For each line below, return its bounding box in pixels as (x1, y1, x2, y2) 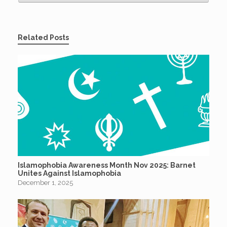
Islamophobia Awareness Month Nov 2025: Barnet (18, 161, 196, 169)
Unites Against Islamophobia (18, 169, 121, 177)
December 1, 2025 (18, 178, 73, 186)
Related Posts (18, 33, 69, 42)
